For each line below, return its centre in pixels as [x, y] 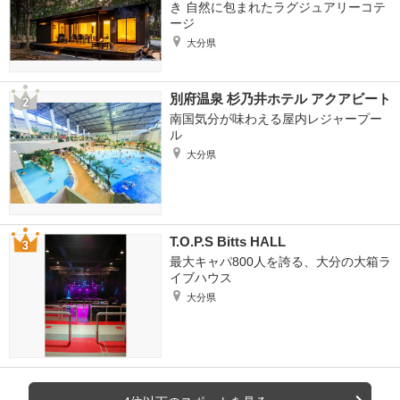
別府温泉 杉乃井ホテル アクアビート [280, 98]
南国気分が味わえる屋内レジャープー [275, 118]
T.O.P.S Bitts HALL [227, 241]
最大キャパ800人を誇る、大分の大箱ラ [280, 261]
